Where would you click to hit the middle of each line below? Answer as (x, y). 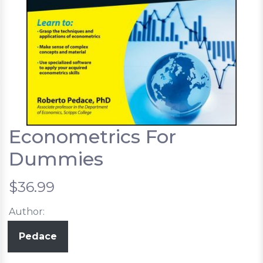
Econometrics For (92, 136)
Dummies (56, 159)
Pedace (38, 236)
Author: (27, 211)
